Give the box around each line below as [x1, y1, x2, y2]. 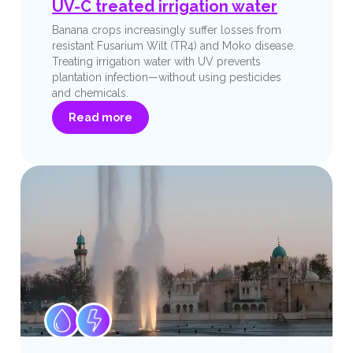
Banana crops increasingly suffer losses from [52, 24, 281, 37]
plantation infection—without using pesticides [52, 71, 281, 84]
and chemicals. [52, 87, 128, 100]
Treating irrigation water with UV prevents [52, 55, 261, 69]
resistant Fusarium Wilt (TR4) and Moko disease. [52, 39, 295, 53]
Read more [69, 111, 132, 124]
